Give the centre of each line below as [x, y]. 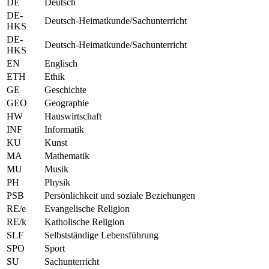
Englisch [61, 63]
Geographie [67, 103]
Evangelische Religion [87, 208]
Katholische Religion [84, 222]
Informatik [64, 129]
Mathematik [67, 156]
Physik [57, 182]
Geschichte [65, 89]
